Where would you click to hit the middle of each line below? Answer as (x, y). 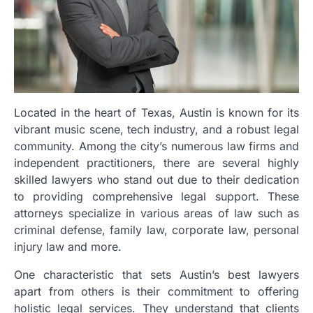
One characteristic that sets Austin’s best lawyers (156, 274)
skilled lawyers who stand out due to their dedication (156, 179)
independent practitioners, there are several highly (156, 162)
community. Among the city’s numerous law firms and (156, 146)
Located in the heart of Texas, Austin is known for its (156, 112)
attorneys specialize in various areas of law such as (156, 213)
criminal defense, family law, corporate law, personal (156, 230)
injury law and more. (68, 246)
